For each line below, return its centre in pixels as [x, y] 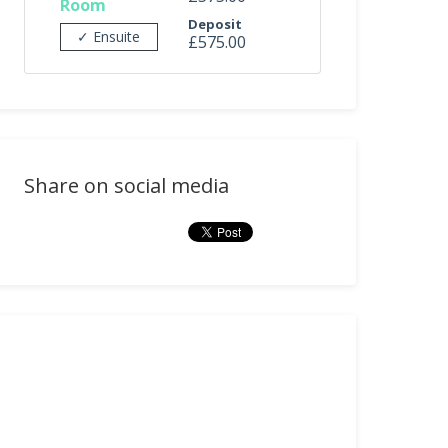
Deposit [214, 24]
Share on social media [127, 185]
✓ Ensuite [109, 36]
